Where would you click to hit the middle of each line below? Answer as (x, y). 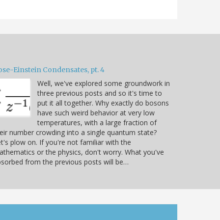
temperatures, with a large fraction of (97, 123)
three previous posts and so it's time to (100, 93)
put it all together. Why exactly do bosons (103, 103)
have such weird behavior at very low (96, 113)
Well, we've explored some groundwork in (104, 83)
